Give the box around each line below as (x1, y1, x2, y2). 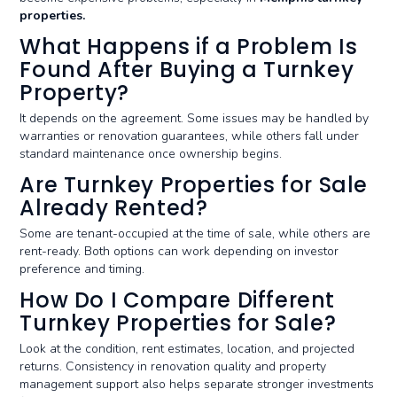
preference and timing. (19, 261, 145, 277)
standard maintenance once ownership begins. (19, 145, 283, 162)
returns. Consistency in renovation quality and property (19, 358, 327, 375)
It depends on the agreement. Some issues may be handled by (19, 110, 370, 127)
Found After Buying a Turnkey (19, 55, 354, 84)
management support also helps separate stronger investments (19, 376, 375, 393)
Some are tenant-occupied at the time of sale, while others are (19, 225, 371, 242)
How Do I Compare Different (19, 285, 335, 315)
